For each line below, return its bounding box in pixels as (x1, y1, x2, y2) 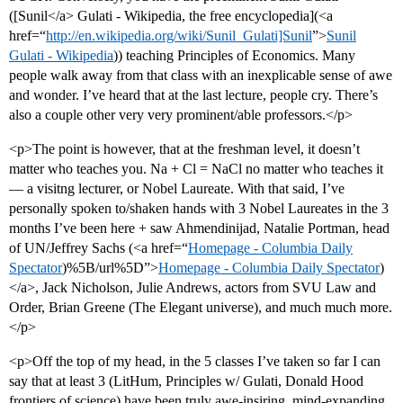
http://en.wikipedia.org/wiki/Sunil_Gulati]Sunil (46, 28, 312, 44)
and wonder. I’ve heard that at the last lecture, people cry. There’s (9, 87, 378, 103)
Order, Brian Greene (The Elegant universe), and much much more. (9, 300, 392, 316)
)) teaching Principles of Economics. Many (113, 48, 355, 64)
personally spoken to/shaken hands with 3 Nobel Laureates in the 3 (9, 201, 389, 217)
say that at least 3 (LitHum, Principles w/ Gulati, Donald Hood (9, 373, 363, 390)
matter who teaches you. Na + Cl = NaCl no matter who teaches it (9, 161, 383, 177)
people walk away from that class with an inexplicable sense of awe (9, 67, 392, 84)
